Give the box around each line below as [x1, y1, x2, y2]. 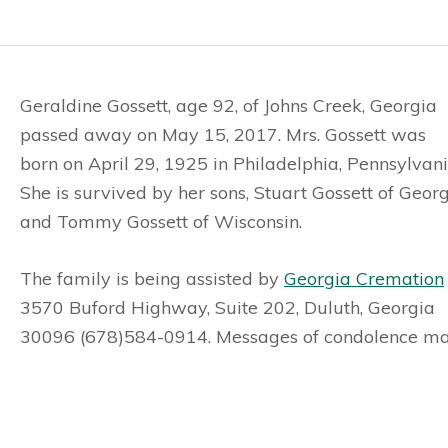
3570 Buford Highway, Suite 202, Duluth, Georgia [20, 296, 435, 319]
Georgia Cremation [284, 267, 444, 290]
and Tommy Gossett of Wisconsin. [20, 210, 302, 233]
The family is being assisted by [20, 267, 284, 290]
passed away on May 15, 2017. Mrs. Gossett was [20, 123, 426, 146]
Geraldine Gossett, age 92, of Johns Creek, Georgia [20, 94, 437, 117]
